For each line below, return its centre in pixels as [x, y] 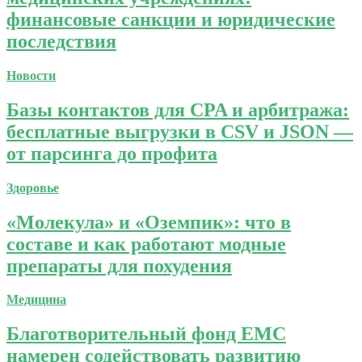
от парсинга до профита [112, 153]
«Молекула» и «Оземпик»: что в [149, 222]
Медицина [36, 300]
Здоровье [33, 187]
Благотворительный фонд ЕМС [146, 334]
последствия [61, 41]
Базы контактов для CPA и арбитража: [178, 109]
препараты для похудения [119, 265]
